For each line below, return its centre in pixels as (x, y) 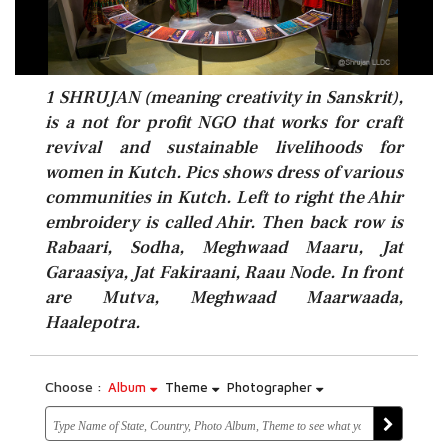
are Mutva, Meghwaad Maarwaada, (224, 297)
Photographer (271, 387)
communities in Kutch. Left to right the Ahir (224, 197)
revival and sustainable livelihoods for (224, 147)
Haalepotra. (92, 322)
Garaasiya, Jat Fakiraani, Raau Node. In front (224, 272)
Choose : (73, 386)
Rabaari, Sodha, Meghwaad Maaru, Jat (224, 247)
